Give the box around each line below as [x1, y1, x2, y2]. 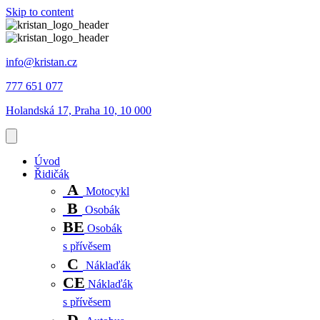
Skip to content [6, 6, 74, 18]
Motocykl [83, 185, 129, 197]
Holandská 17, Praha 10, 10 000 [6, 104, 151, 116]
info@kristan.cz [6, 56, 77, 68]
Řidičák [34, 168, 69, 180]
